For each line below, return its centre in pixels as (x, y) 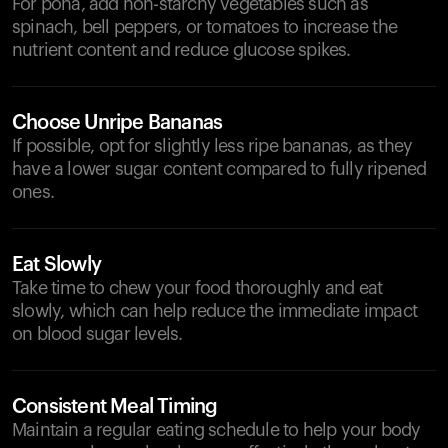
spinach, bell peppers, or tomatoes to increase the (205, 27)
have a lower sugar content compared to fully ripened (219, 169)
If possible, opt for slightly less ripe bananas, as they (212, 146)
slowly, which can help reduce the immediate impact (215, 311)
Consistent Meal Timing (115, 407)
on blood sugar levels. (97, 334)
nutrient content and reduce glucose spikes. (181, 50)
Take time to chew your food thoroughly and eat (197, 288)
